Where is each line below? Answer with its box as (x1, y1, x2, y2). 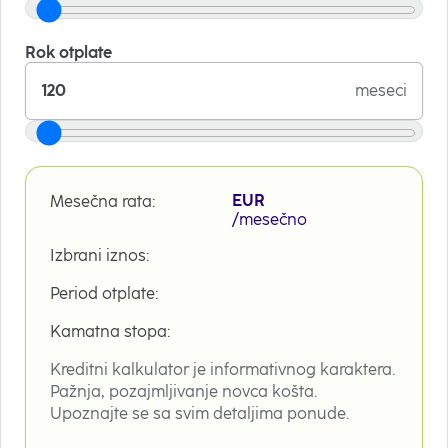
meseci (355, 80, 407, 100)
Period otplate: (50, 283, 158, 303)
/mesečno (232, 209, 307, 229)
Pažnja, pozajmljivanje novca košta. (50, 381, 317, 401)
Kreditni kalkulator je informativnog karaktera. (50, 359, 395, 379)
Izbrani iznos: (50, 245, 149, 265)
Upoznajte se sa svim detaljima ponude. (50, 403, 349, 423)
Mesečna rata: (50, 191, 155, 211)
